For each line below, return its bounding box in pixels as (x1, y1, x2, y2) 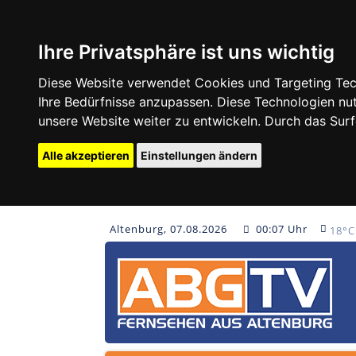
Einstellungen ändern (141, 149, 257, 162)
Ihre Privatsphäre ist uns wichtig (38, 41, 335, 64)
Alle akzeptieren (42, 149, 130, 162)
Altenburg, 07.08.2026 (110, 222, 230, 236)
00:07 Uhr (253, 222, 308, 236)
